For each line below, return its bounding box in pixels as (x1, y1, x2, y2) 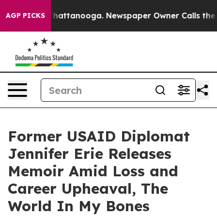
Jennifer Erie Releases (8, 144, 171, 163)
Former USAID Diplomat (8, 127, 190, 145)
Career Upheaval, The (8, 179, 168, 198)
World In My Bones (8, 197, 150, 215)
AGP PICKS (6, 11, 45, 20)
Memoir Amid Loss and (8, 162, 178, 180)
